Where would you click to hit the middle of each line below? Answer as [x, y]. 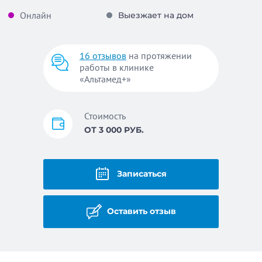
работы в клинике [117, 67]
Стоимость [105, 116]
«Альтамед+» [105, 79]
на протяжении [159, 55]
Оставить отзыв [140, 211]
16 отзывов [103, 55]
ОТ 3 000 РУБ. [114, 130]
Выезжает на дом [156, 15]
